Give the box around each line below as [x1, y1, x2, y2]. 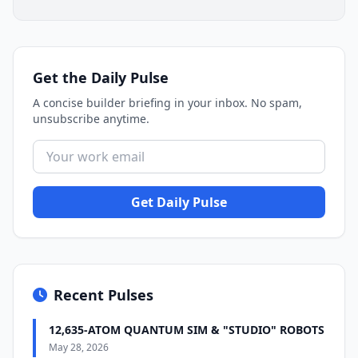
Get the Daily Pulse [33, 68, 169, 87]
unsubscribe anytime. [33, 111, 149, 126]
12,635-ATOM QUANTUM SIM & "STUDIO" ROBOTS [49, 322, 324, 337]
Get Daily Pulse [131, 193, 227, 211]
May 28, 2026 [49, 340, 109, 354]
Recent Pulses [54, 285, 153, 304]
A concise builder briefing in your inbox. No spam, [33, 95, 302, 110]
